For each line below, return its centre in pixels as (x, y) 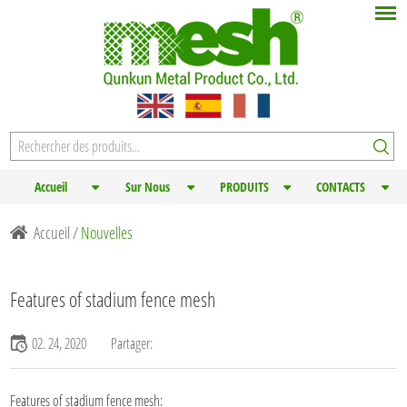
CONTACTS (341, 186)
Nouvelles (107, 232)
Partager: (132, 343)
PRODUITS (244, 186)
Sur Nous (147, 186)
